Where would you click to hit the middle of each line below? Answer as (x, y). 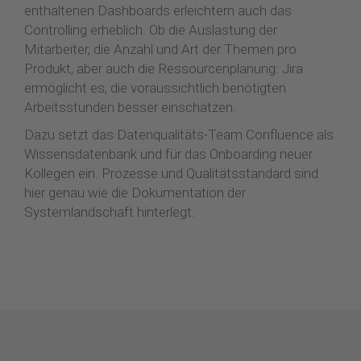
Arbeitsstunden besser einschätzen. (132, 107)
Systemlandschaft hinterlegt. (110, 212)
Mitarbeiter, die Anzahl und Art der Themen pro (160, 49)
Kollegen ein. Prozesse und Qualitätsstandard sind (171, 173)
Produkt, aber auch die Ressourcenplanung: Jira (164, 68)
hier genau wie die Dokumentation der (135, 192)
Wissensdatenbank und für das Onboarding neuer (168, 154)
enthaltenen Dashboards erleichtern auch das (158, 10)
